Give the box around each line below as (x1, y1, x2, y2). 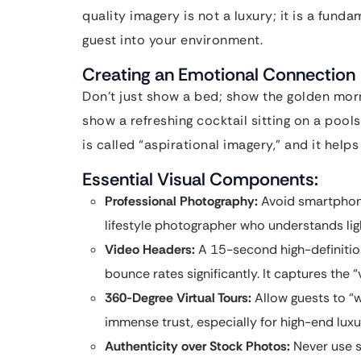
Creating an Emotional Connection (82, 63, 355, 86)
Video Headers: (105, 241, 195, 258)
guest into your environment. (82, 31, 263, 48)
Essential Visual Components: (82, 168, 318, 191)
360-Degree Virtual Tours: (105, 289, 251, 306)
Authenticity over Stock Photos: (105, 338, 290, 355)
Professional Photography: (105, 193, 258, 210)
